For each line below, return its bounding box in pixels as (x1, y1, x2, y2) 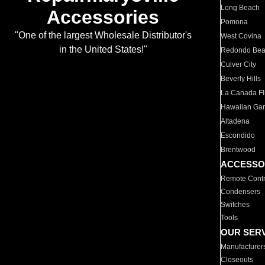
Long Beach (221, 4, 260, 12)
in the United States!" (59, 44, 147, 55)
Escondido (221, 131, 256, 140)
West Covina (221, 32, 262, 40)
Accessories (47, 7, 159, 28)
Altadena (221, 117, 250, 125)
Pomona (221, 18, 248, 26)
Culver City (221, 60, 257, 69)
